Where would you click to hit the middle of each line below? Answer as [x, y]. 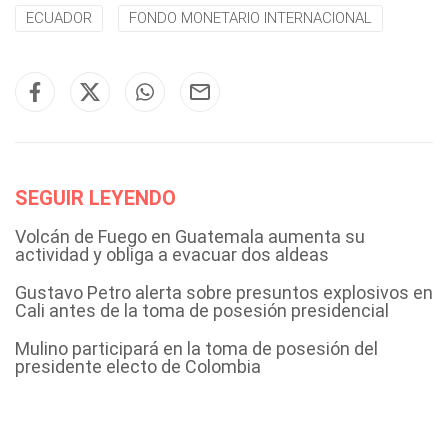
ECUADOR [59, 17]
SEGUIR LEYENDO [95, 197]
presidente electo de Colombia [138, 366]
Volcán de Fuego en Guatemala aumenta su [190, 236]
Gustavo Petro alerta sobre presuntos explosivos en [224, 292]
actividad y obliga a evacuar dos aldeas [172, 254]
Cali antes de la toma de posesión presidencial [202, 310]
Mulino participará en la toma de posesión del [196, 348]
